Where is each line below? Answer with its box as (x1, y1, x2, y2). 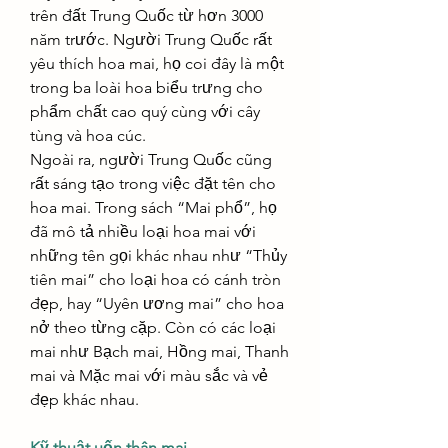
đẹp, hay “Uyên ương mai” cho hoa (30, 294, 284, 313)
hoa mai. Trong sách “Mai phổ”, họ (30, 198, 277, 217)
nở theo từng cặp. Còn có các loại (30, 318, 276, 337)
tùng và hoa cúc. (30, 126, 146, 145)
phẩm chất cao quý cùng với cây (30, 102, 260, 121)
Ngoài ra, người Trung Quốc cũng (30, 150, 272, 169)
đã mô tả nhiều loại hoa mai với (30, 222, 256, 241)
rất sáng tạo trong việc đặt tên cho (30, 174, 276, 193)
